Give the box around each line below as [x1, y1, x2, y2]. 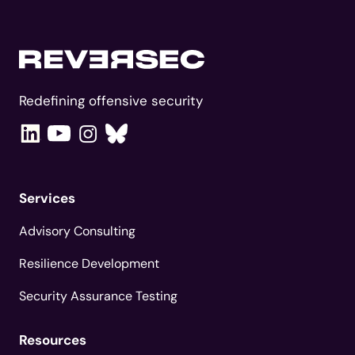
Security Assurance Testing [19, 287, 177, 304]
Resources [19, 330, 86, 349]
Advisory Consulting [19, 222, 136, 239]
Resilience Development [19, 254, 159, 272]
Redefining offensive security [19, 91, 203, 109]
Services [19, 189, 75, 207]
